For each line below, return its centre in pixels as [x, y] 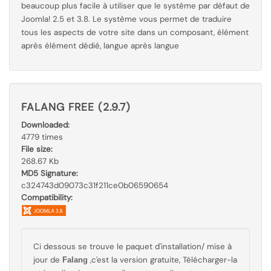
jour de [48, 260]
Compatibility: [47, 198]
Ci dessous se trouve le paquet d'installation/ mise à [132, 247]
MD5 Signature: [50, 173]
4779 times [42, 137]
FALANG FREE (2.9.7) [76, 107]
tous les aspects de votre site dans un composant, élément [135, 32]
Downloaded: [45, 125]
